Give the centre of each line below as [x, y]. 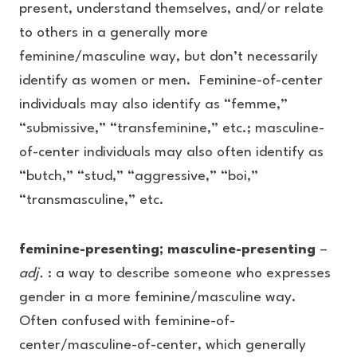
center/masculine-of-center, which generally [163, 345]
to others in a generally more [114, 33]
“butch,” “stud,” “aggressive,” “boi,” [139, 177]
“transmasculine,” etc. [92, 200]
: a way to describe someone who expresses [187, 274]
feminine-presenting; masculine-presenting [169, 250]
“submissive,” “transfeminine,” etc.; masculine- [172, 129]
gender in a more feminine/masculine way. [158, 298]
